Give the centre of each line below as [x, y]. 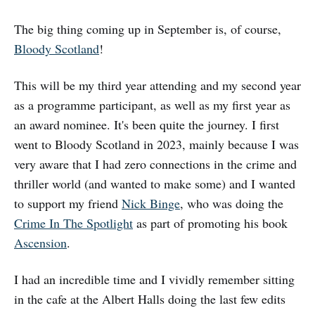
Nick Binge [151, 203]
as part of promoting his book [210, 223]
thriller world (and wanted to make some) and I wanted [155, 183]
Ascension [40, 242]
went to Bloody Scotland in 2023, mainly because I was [156, 144]
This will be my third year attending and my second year [157, 85]
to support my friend [68, 203]
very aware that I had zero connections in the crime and [155, 163]
